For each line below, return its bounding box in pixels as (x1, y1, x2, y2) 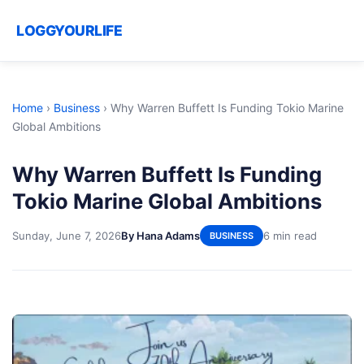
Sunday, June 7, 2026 (12, 228, 121, 242)
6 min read (263, 228, 317, 242)
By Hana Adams (121, 228, 200, 242)
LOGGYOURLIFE (16, 22, 122, 39)
